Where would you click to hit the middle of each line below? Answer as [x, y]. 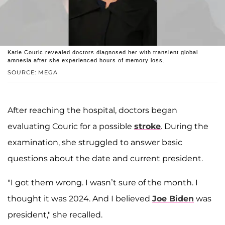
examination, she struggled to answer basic [95, 142]
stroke [147, 126]
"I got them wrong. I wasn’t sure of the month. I [103, 182]
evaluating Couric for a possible [71, 126]
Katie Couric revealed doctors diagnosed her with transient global [103, 52]
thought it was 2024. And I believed [80, 198]
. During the [185, 126]
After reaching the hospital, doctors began [92, 110]
